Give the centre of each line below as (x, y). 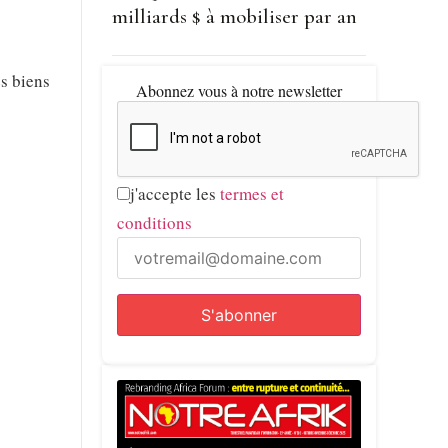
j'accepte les (174, 194)
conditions (154, 223)
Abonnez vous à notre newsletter (238, 91)
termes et (251, 194)
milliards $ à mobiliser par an (234, 17)
